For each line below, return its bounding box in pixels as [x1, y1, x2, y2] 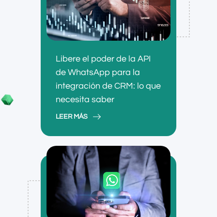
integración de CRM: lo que [56, 81, 161, 91]
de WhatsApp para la [56, 68, 140, 77]
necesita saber [56, 95, 114, 105]
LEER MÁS [56, 113, 88, 121]
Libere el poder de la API [56, 54, 151, 64]
